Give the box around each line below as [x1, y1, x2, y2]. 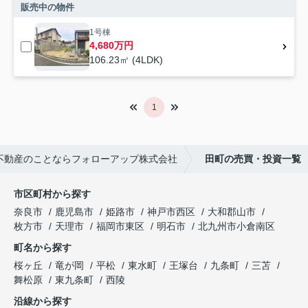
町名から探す [14, 242, 71, 254]
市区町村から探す [14, 188, 91, 200]
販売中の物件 [21, 2, 74, 13]
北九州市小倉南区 [198, 221, 275, 232]
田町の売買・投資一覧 [205, 153, 301, 165]
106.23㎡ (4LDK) [89, 54, 163, 66]
